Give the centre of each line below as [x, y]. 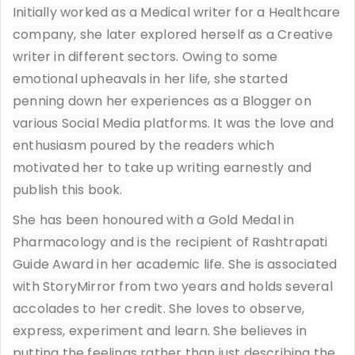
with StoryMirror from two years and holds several [173, 286]
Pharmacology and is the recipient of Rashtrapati [170, 242]
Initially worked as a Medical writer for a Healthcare [177, 12]
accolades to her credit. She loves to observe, [159, 308]
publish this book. [69, 189]
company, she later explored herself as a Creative [173, 34]
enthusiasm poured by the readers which [144, 145]
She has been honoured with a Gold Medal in [154, 219]
